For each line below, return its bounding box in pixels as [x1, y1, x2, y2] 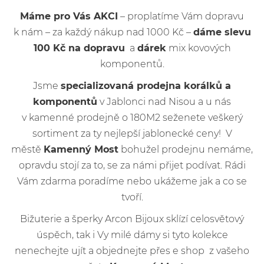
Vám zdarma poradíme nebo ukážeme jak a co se [17, 175, 247, 187]
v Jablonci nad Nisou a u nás [97, 95, 231, 107]
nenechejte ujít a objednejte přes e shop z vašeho [15, 245, 249, 256]
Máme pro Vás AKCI [20, 10, 118, 22]
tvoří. [121, 191, 143, 203]
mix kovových [166, 42, 231, 54]
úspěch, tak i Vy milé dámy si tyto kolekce [36, 229, 228, 240]
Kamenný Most [44, 143, 118, 155]
